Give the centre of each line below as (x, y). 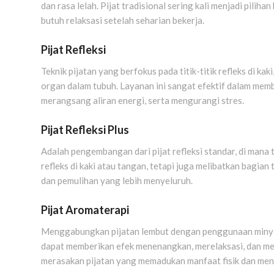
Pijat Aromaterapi (85, 209)
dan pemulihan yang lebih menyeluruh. (117, 180)
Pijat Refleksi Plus (85, 130)
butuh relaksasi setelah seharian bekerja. (123, 20)
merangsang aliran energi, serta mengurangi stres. (143, 101)
